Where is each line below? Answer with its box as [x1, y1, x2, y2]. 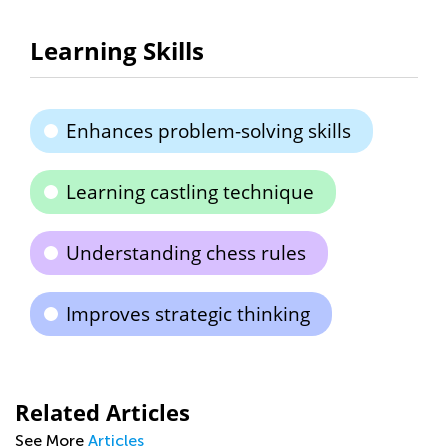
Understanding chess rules [66, 240, 306, 266]
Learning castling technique [66, 179, 314, 205]
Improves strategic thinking [66, 301, 310, 327]
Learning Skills [30, 34, 204, 67]
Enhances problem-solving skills [66, 118, 351, 144]
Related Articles [15, 397, 190, 427]
